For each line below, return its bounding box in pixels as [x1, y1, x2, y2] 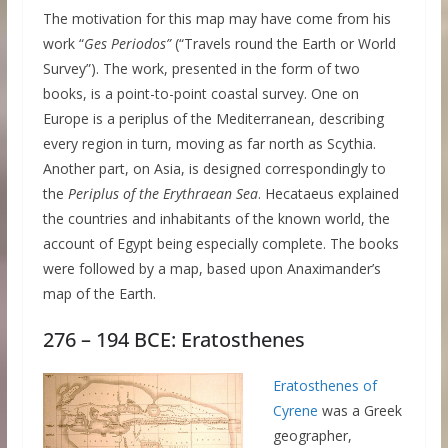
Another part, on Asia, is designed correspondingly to [42, 159, 386, 179]
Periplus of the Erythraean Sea [67, 184, 258, 204]
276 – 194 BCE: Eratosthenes [42, 326, 305, 354]
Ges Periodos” [83, 34, 175, 54]
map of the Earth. [42, 284, 156, 304]
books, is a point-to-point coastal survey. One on [42, 84, 359, 104]
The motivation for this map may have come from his [42, 9, 391, 29]
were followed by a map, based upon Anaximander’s [42, 259, 381, 279]
